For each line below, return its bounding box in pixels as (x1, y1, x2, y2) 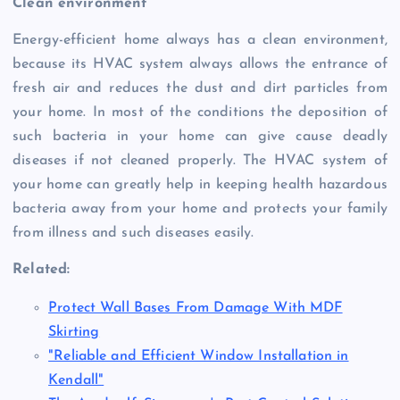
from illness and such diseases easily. (12, 226, 254, 241)
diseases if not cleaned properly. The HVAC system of (12, 154, 387, 169)
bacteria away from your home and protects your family (12, 202, 387, 217)
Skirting (48, 325, 100, 340)
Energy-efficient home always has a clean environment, (12, 33, 387, 48)
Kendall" (48, 373, 104, 388)
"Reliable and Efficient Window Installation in (48, 349, 349, 364)
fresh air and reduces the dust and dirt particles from (12, 81, 387, 96)
